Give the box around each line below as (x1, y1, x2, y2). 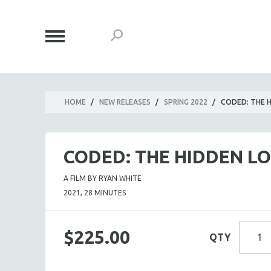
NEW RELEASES (99, 98, 151, 106)
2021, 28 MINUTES (64, 189, 126, 197)
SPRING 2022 (164, 98, 207, 106)
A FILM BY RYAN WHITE (64, 174, 142, 182)
